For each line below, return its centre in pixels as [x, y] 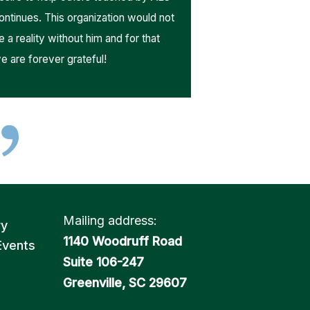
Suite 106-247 [103, 262]
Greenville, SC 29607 [125, 283]
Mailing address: [110, 220]
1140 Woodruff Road [122, 241]
